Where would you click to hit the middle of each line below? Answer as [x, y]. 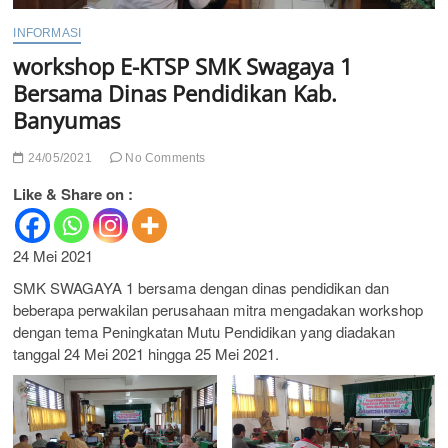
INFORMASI [47, 33]
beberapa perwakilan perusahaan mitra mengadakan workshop [218, 310]
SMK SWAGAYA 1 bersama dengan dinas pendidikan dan [201, 288]
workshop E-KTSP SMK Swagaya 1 [183, 66]
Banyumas [67, 120]
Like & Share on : [73, 194]
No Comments [164, 158]
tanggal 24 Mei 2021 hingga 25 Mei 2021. [146, 354]
